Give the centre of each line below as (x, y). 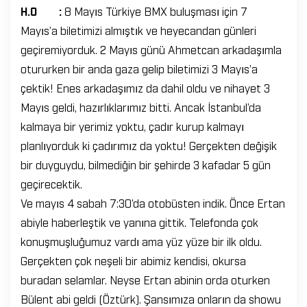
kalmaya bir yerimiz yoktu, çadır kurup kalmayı (132, 126)
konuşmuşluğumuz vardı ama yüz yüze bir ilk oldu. (141, 241)
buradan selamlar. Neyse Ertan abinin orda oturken (145, 279)
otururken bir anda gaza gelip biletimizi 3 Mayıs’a (139, 68)
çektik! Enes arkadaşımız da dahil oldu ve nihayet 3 (145, 87)
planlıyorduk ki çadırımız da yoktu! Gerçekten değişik (149, 145)
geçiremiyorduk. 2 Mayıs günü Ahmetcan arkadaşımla (151, 49)
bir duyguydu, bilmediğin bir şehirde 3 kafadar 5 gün (146, 164)
